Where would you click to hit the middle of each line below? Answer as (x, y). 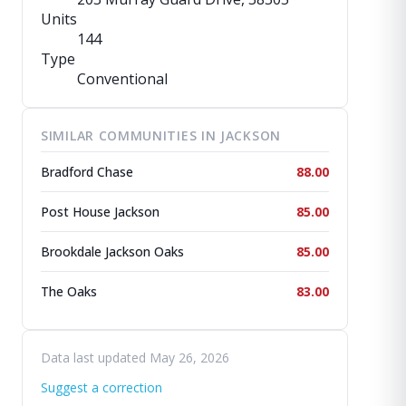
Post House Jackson (100, 212)
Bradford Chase (87, 172)
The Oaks (69, 291)
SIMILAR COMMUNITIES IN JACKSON (161, 135)
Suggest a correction (101, 387)
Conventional (122, 79)
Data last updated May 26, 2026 (135, 358)
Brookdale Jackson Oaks (112, 251)
